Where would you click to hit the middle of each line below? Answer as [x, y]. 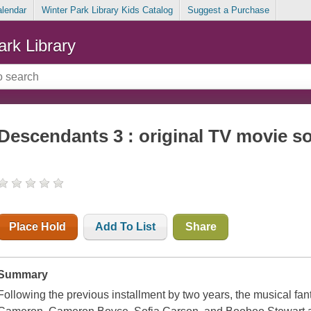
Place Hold [38, 227]
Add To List [126, 227]
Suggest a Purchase [228, 10]
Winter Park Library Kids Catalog [107, 10]
